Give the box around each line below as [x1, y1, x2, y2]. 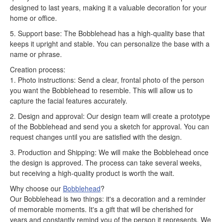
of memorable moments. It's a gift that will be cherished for [10, 204, 193, 214]
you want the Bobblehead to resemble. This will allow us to [10, 85, 193, 95]
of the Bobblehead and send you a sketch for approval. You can [10, 121, 209, 131]
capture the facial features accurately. [10, 96, 127, 106]
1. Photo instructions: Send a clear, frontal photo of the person [10, 75, 204, 85]
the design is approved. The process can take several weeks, [10, 158, 202, 167]
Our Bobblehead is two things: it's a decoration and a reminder [10, 194, 206, 204]
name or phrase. [10, 49, 62, 59]
